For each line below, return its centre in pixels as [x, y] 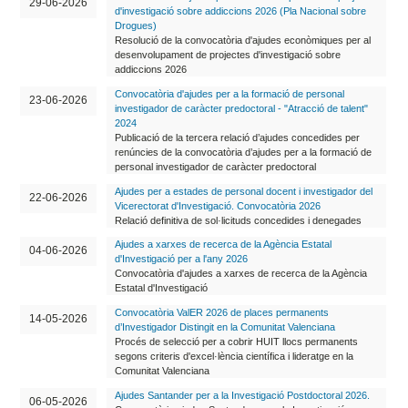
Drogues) [135, 26]
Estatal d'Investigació [161, 288]
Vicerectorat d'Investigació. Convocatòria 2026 [217, 205]
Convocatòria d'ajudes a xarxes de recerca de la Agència [240, 274]
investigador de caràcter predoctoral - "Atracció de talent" [241, 108]
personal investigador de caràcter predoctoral [215, 166]
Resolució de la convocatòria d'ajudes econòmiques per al [242, 41]
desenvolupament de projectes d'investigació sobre [227, 55]
